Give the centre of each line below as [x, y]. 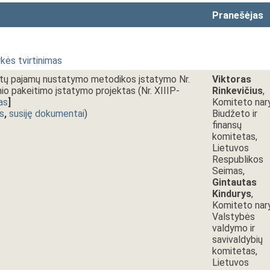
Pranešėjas [238, 15]
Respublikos [238, 159]
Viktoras [232, 79]
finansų [227, 125]
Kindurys [232, 194]
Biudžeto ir [235, 114]
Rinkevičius [237, 91]
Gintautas [234, 182]
